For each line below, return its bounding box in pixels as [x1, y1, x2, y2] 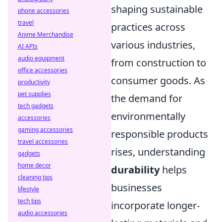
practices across [111, 20, 185, 34]
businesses [111, 180, 162, 194]
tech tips [18, 197, 41, 205]
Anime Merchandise [18, 30, 73, 39]
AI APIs [18, 42, 38, 51]
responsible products [111, 127, 208, 141]
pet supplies [18, 90, 51, 98]
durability [111, 163, 160, 176]
